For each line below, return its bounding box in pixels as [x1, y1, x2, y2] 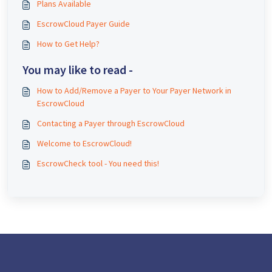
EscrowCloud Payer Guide [37, 18, 130, 29]
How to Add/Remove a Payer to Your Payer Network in [37, 85, 231, 96]
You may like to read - [22, 62, 133, 77]
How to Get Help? [37, 38, 100, 49]
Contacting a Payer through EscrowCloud [37, 118, 185, 129]
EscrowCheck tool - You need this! [37, 158, 159, 169]
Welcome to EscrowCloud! [37, 138, 132, 149]
